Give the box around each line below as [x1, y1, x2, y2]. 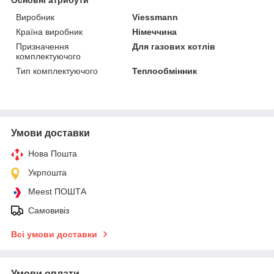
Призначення [16, 42, 69, 52]
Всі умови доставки [11, 229, 97, 240]
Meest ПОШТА [28, 187, 86, 197]
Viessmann [132, 12, 179, 23]
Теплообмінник [132, 66, 198, 76]
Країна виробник [16, 27, 83, 37]
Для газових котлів [132, 42, 216, 52]
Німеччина [132, 27, 177, 37]
